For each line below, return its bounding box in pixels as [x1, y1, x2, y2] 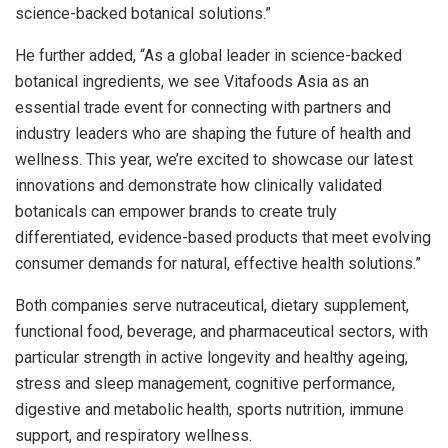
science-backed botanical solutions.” [15, 3, 271, 23]
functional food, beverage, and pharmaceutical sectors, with [15, 321, 428, 341]
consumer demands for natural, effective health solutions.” [15, 253, 421, 273]
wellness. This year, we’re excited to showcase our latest [15, 149, 413, 169]
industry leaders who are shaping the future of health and [15, 123, 411, 143]
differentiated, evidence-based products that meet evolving [15, 227, 431, 247]
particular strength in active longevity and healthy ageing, [15, 347, 408, 367]
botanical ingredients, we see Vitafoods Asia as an [15, 71, 369, 91]
